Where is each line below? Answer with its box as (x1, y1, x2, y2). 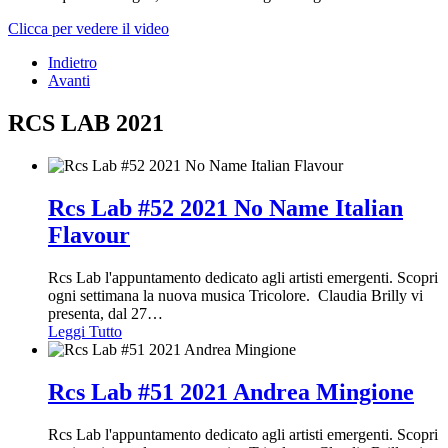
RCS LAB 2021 (8, 109, 164, 136)
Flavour (48, 221, 130, 248)
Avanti (48, 72, 90, 90)
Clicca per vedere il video (8, 20, 169, 38)
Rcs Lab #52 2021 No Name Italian (48, 194, 403, 221)
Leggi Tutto (48, 322, 122, 340)
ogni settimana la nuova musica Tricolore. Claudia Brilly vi (48, 286, 423, 304)
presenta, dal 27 (48, 304, 147, 322)
